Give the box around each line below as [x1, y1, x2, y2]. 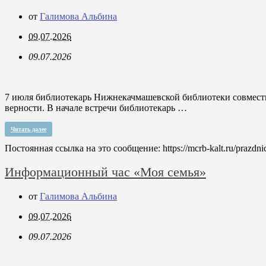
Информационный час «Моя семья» [5, 164, 206, 180]
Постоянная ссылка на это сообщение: [5, 143, 163, 154]
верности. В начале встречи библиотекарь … [5, 103, 187, 113]
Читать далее [11, 126, 46, 133]
